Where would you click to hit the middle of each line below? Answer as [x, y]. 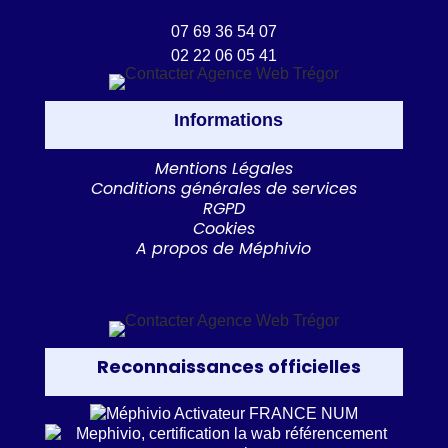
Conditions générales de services [223, 188]
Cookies [223, 228]
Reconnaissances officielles [228, 366]
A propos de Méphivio [224, 248]
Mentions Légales [223, 168]
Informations [229, 120]
